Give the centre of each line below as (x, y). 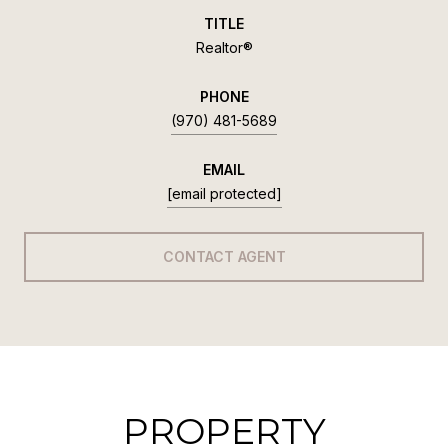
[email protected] (224, 193)
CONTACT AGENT (224, 256)
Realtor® (224, 47)
